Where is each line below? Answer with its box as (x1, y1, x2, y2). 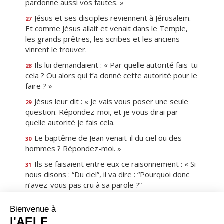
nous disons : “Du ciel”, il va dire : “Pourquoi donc (25, 169, 189, 179)
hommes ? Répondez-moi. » (25, 143, 121, 153)
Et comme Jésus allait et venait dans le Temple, (25, 23, 188, 33)
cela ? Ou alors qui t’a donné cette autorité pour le (25, 70, 197, 80)
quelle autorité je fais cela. (25, 117, 115, 127)
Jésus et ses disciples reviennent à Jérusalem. (32, 13, 191, 23)
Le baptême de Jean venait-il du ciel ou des (32, 133, 182, 143)
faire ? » (25, 81, 52, 91)
